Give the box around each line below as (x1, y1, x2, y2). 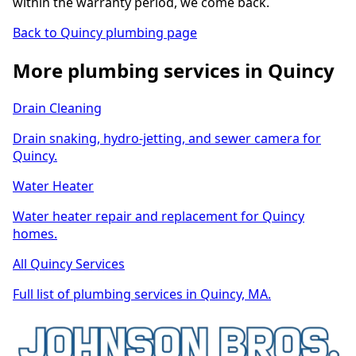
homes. (13, 225, 57, 243)
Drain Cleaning (13, 99, 102, 118)
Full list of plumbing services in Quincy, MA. (13, 285, 271, 304)
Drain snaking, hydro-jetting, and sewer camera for (13, 130, 321, 148)
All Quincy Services (13, 255, 125, 273)
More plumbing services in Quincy (13, 57, 335, 84)
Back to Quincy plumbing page (13, 24, 197, 42)
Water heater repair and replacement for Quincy (13, 207, 304, 226)
